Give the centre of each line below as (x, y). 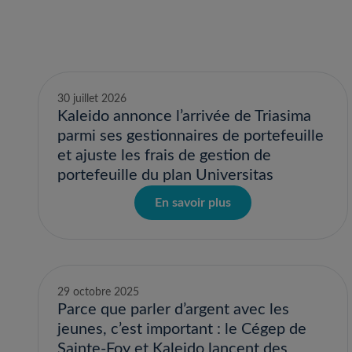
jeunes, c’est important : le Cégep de (182, 329)
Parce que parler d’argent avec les (173, 310)
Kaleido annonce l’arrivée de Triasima (184, 116)
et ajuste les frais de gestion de (164, 156)
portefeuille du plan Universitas (165, 175)
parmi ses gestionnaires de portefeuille (191, 136)
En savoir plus (192, 203)
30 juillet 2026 (92, 99)
